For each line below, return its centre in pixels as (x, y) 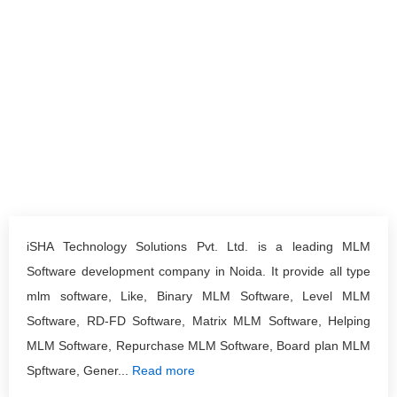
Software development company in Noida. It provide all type (198, 271)
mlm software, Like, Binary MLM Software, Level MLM (198, 296)
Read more (163, 370)
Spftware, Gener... (79, 370)
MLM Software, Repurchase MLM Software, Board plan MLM (198, 346)
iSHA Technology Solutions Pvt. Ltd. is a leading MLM (198, 246)
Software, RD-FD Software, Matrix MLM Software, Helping (198, 321)
